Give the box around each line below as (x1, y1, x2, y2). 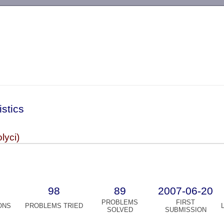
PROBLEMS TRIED (24, 202, 83, 210)
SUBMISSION (164, 206, 206, 214)
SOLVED (106, 206, 133, 214)
